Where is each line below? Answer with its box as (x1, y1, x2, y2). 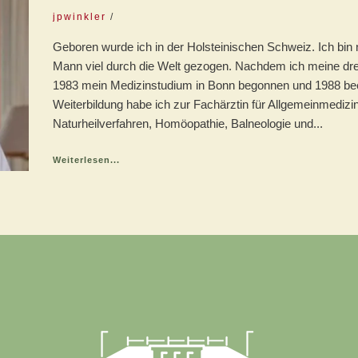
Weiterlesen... (53, 155, 120, 165)
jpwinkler (53, 11, 106, 22)
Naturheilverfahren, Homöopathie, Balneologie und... (53, 117, 323, 130)
